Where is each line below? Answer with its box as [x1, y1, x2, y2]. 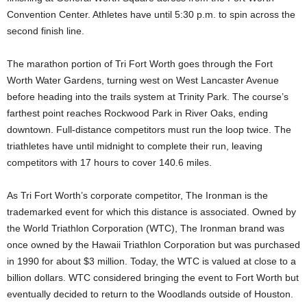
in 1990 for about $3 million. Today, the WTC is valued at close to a [7, 255, 296, 267]
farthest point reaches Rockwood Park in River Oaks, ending [7, 107, 268, 119]
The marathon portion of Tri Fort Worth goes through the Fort [7, 58, 273, 69]
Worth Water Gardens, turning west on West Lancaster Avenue [7, 74, 279, 86]
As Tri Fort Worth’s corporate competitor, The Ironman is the [7, 189, 268, 201]
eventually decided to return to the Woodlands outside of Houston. [7, 288, 293, 299]
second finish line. [7, 25, 84, 36]
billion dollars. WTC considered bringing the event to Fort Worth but [7, 271, 299, 283]
